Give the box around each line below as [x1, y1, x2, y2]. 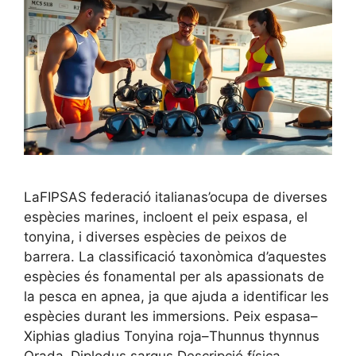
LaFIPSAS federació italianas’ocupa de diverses [24, 188, 327, 205]
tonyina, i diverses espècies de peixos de [24, 228, 287, 245]
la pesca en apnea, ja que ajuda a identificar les [24, 288, 329, 304]
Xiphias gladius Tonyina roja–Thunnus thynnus [24, 327, 319, 344]
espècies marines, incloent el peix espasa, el [24, 208, 308, 225]
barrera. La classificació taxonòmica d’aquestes [24, 248, 327, 265]
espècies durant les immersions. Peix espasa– [24, 308, 318, 324]
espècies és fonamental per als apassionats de [24, 268, 324, 284]
